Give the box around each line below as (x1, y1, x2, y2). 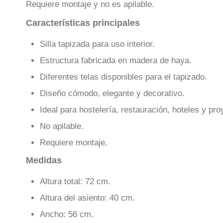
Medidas (26, 155, 62, 165)
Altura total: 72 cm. (40, 176, 111, 186)
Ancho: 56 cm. (40, 209, 94, 219)
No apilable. (40, 121, 84, 131)
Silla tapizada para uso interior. (40, 39, 155, 49)
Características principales (26, 17, 140, 28)
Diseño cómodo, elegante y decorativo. (40, 89, 185, 99)
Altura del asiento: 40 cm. (40, 193, 135, 203)
